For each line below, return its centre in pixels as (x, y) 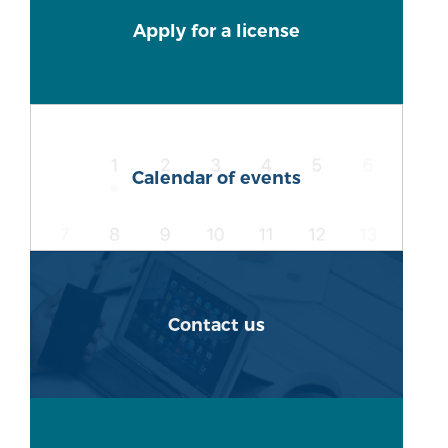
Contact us (216, 324)
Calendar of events (216, 177)
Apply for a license (216, 30)
